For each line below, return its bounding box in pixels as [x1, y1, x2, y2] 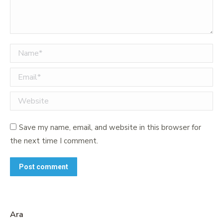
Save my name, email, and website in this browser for [19, 122, 201, 133]
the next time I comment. [10, 136, 98, 146]
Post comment [19, 163, 68, 171]
